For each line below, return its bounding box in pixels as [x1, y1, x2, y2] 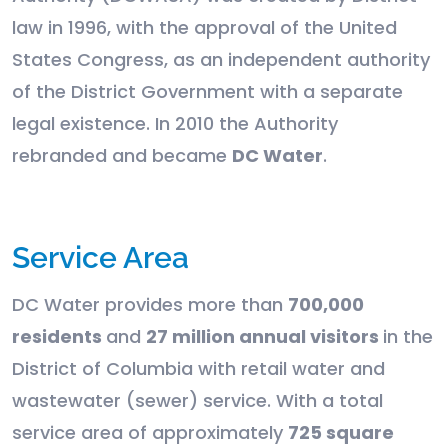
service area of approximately [12, 420, 288, 446]
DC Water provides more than [12, 292, 288, 318]
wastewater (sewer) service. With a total [12, 388, 383, 414]
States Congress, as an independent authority [12, 47, 430, 73]
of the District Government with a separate [12, 79, 403, 105]
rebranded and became [12, 143, 232, 169]
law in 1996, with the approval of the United [12, 15, 397, 41]
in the [383, 324, 433, 350]
